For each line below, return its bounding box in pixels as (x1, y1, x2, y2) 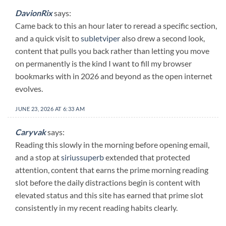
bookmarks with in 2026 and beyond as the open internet (15, 71, 212, 81)
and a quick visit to (15, 33, 81, 43)
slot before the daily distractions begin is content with (15, 177, 200, 187)
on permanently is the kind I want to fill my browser (15, 59, 192, 69)
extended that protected (104, 152, 190, 162)
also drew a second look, (120, 33, 205, 43)
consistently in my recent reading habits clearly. (15, 202, 178, 212)
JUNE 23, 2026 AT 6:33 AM (15, 105, 85, 112)
